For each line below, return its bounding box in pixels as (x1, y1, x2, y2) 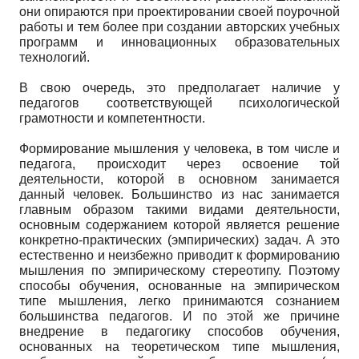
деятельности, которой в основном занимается (19, 171, 340, 186)
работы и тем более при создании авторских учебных (19, 19, 340, 34)
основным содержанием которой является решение (19, 217, 340, 232)
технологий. (19, 50, 90, 64)
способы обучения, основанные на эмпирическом (19, 278, 340, 292)
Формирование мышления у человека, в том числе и (19, 141, 340, 155)
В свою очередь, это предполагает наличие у (19, 80, 340, 95)
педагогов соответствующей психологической (19, 95, 340, 110)
